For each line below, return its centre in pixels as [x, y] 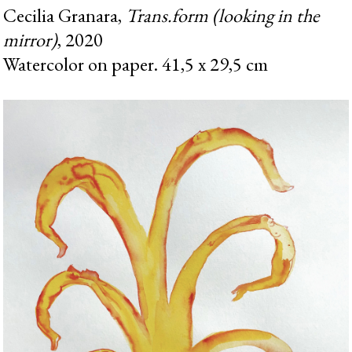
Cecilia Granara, [65, 15]
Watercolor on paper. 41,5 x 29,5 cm [136, 64]
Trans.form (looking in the [223, 15]
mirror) [31, 39]
